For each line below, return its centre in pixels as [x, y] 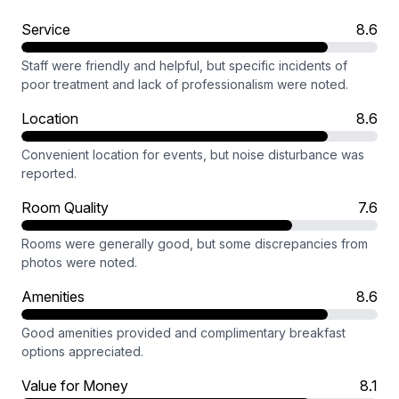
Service [46, 29]
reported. [49, 173]
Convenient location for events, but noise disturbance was [193, 155]
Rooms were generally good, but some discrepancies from [195, 244]
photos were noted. [79, 262]
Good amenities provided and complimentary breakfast [183, 333]
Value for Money [75, 386]
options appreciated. [82, 351]
